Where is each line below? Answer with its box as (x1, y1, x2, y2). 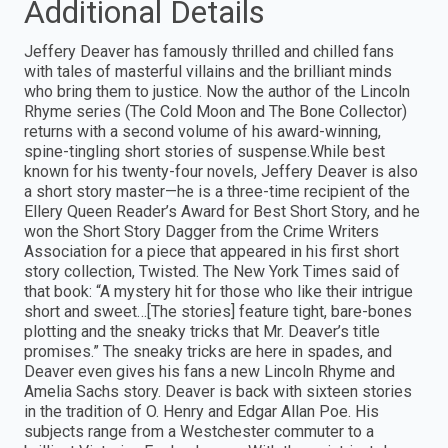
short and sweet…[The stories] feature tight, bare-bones (24, 302, 412, 322)
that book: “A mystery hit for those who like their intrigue (24, 282, 413, 302)
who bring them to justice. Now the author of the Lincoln (24, 82, 410, 102)
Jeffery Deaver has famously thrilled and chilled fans (24, 42, 394, 62)
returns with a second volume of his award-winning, (24, 122, 381, 142)
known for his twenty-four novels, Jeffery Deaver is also (24, 162, 418, 182)
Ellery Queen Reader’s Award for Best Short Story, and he (24, 202, 420, 222)
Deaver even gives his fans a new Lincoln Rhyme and (24, 362, 395, 382)
